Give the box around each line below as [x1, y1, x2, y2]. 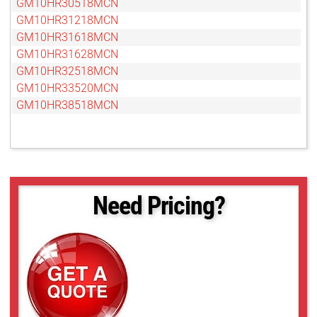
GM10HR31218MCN [16, 13, 118, 27]
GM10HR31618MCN [16, 30, 118, 44]
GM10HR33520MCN [16, 81, 118, 95]
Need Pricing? [93, 190, 225, 221]
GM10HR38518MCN [16, 98, 118, 112]
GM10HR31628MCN [16, 47, 118, 61]
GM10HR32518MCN [16, 64, 118, 78]
